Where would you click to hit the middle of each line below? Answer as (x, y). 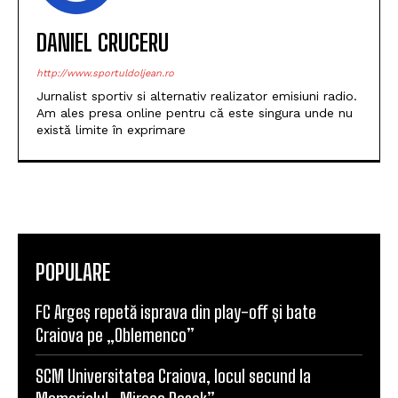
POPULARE (73, 272)
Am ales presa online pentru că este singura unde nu (195, 112)
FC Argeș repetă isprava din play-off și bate (176, 311)
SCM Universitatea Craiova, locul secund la (173, 375)
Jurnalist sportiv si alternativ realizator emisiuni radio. (197, 96)
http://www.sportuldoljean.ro (105, 73)
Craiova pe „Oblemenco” (115, 334)
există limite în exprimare (111, 129)
